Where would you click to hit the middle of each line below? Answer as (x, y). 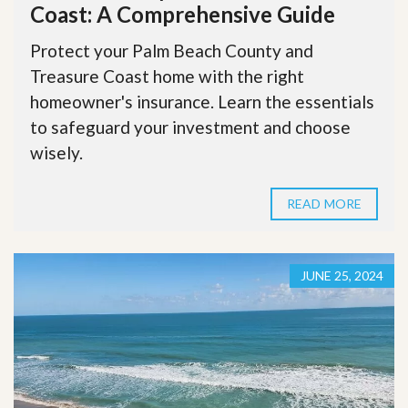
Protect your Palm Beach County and (172, 50)
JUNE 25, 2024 (342, 275)
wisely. (56, 152)
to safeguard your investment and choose (190, 127)
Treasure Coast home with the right (167, 76)
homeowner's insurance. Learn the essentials (202, 101)
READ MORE (324, 203)
